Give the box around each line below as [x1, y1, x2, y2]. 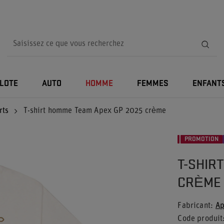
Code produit [177, 215, 223, 223]
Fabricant [177, 202, 210, 210]
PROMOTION [184, 136, 219, 142]
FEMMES [137, 79, 168, 88]
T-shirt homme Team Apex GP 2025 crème [23, 107, 166, 115]
